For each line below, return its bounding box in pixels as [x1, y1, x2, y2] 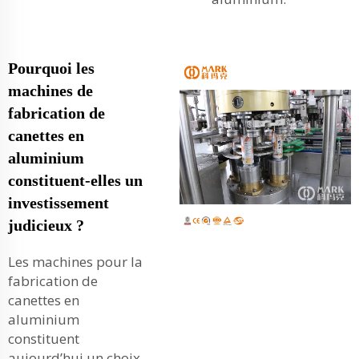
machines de [8, 82, 93, 99]
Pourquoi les [8, 59, 95, 77]
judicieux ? [8, 216, 84, 234]
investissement [8, 194, 109, 212]
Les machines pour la [8, 252, 143, 271]
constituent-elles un [8, 171, 143, 189]
